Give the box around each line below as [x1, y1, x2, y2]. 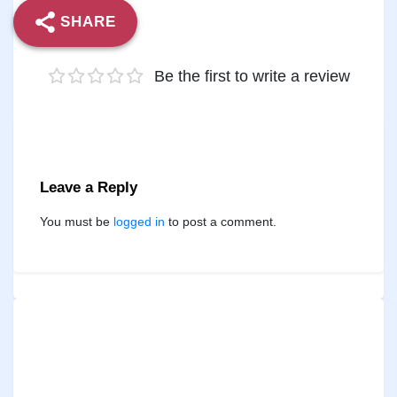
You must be [40, 214, 113, 229]
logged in [113, 214, 165, 229]
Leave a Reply [40, 178, 137, 196]
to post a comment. [165, 214, 276, 229]
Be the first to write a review [153, 66, 350, 85]
